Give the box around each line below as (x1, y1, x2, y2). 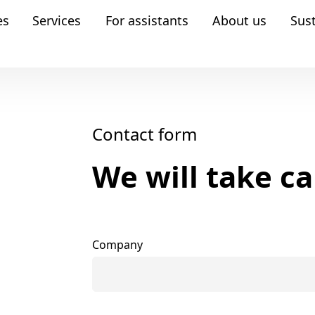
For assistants (105, 11, 188, 29)
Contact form (91, 122, 197, 146)
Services (32, 11, 81, 29)
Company (91, 237, 143, 252)
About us (212, 11, 266, 29)
